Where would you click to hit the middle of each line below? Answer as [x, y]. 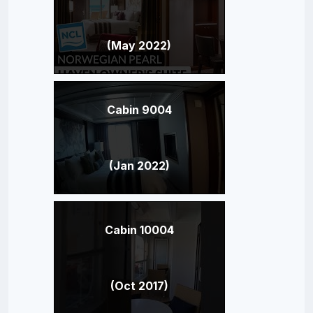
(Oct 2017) [139, 285]
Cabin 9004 [139, 109]
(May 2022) [139, 45]
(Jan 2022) [139, 165]
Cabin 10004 [139, 230]
